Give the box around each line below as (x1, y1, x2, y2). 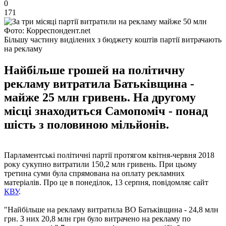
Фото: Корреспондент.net (4, 26, 90, 35)
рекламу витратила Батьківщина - (4, 77, 194, 90)
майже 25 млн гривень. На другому (4, 90, 196, 104)
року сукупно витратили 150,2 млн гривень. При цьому (4, 159, 197, 168)
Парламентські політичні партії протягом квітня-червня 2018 (4, 150, 214, 159)
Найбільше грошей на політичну (4, 63, 185, 77)
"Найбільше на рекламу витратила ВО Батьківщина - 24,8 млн (4, 205, 218, 214)
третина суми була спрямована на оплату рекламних (4, 168, 185, 178)
